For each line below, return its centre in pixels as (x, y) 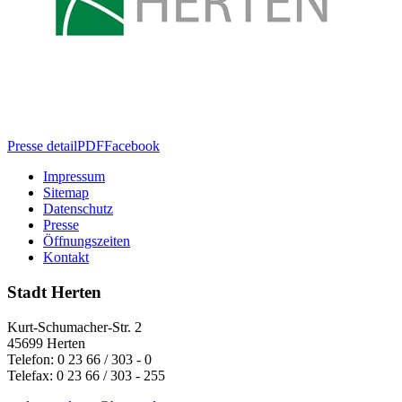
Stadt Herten (54, 293)
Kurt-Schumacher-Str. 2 (74, 327)
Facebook (132, 146)
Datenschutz (78, 209)
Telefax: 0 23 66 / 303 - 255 (86, 375)
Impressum (74, 177)
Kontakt (66, 258)
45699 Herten (46, 343)
